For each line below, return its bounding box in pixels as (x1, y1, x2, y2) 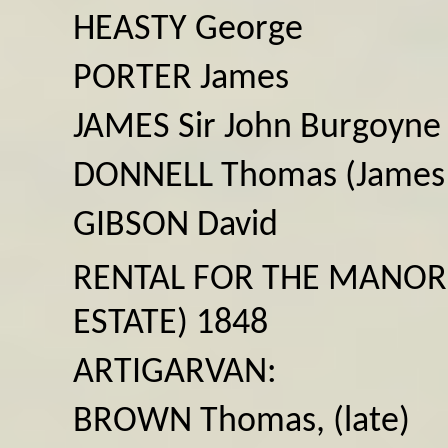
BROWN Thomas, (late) (73, 403, 410, 440)
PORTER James (73, 60, 289, 97)
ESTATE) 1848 (73, 305, 268, 342)
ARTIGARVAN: (73, 354, 277, 391)
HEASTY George (73, 11, 303, 48)
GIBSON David (73, 207, 278, 244)
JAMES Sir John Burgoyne (73, 109, 441, 146)
